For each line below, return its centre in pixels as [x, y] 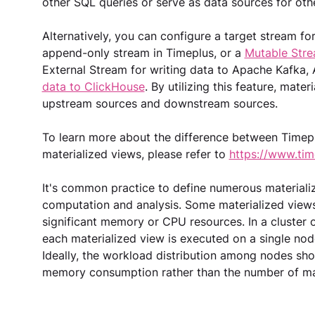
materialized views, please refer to [135, 154]
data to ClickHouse [93, 86]
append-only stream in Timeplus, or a [143, 52]
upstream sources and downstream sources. [160, 103]
